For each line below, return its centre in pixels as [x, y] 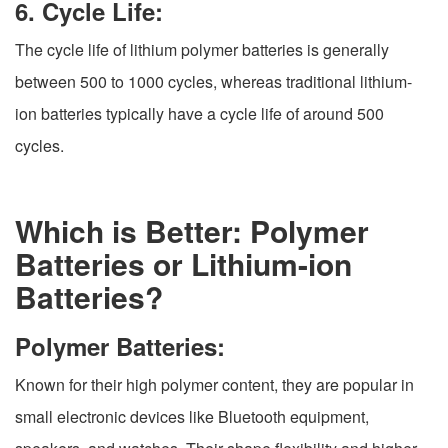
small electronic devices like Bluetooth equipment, [192, 417]
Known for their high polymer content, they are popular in [214, 385]
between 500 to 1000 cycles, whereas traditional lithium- [213, 82]
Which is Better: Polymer [192, 231]
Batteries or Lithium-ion [183, 264]
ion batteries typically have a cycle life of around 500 [199, 114]
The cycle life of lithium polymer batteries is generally [202, 50]
